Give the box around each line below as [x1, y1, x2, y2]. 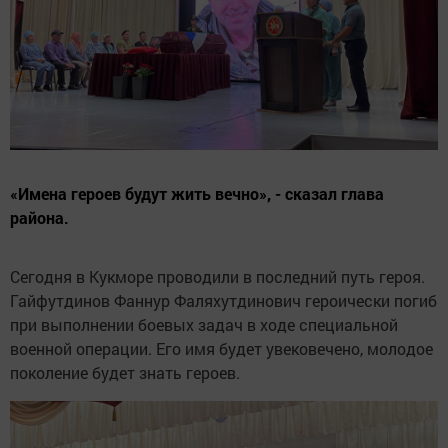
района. [10, 206, 69, 228]
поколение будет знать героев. [10, 361, 240, 383]
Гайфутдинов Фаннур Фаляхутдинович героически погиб [10, 289, 437, 311]
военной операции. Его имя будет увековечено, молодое [10, 337, 433, 359]
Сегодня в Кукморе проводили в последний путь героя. [10, 265, 425, 287]
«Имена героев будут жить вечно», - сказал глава [10, 182, 384, 204]
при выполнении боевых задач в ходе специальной [10, 313, 398, 335]
